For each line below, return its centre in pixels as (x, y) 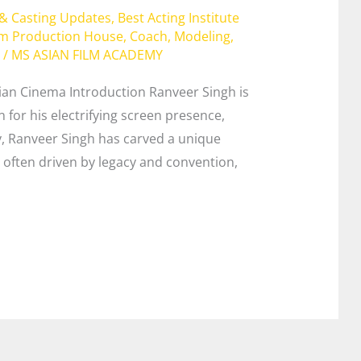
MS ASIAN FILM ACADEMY (87, 55)
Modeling (202, 37)
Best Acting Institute (178, 18)
